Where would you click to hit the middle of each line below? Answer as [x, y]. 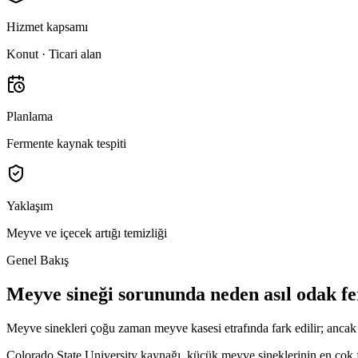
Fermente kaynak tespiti [66, 144]
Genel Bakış [38, 261]
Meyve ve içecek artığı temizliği [87, 233]
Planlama [30, 117]
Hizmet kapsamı [47, 27]
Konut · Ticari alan [54, 54]
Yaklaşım [30, 206]
